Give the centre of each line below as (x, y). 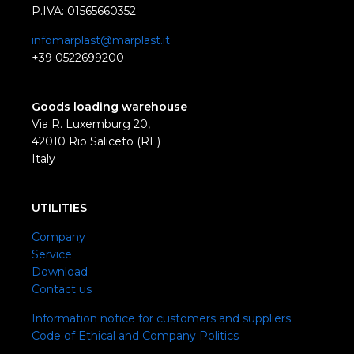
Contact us (62, 290)
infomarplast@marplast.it (101, 41)
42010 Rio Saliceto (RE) (96, 142)
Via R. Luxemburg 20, (91, 124)
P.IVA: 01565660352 (84, 11)
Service (52, 255)
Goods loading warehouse (109, 107)
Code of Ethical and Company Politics (135, 336)
